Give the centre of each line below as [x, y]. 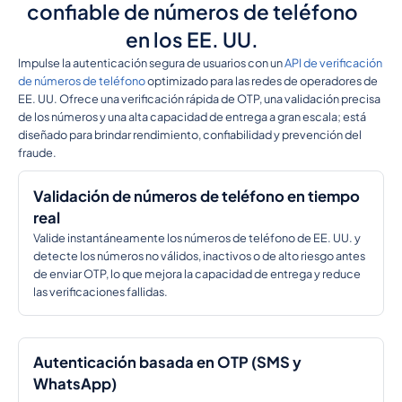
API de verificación [333, 63]
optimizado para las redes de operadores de [261, 81]
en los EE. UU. [192, 40]
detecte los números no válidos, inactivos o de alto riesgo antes [199, 255]
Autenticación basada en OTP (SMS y [167, 363]
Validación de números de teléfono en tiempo [196, 196]
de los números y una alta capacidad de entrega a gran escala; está [192, 117]
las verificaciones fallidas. [100, 291]
